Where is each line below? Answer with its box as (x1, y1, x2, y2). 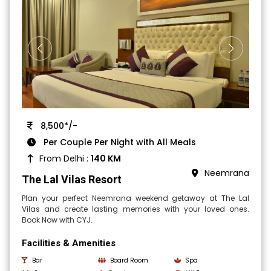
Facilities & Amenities (22, 238, 116, 249)
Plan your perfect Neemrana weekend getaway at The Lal (22, 193, 249, 204)
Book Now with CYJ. (22, 215, 93, 226)
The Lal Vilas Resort (22, 173, 122, 186)
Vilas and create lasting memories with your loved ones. (22, 204, 249, 215)
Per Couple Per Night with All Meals (41, 136, 197, 149)
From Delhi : (39, 152, 91, 165)
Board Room (110, 256, 149, 266)
